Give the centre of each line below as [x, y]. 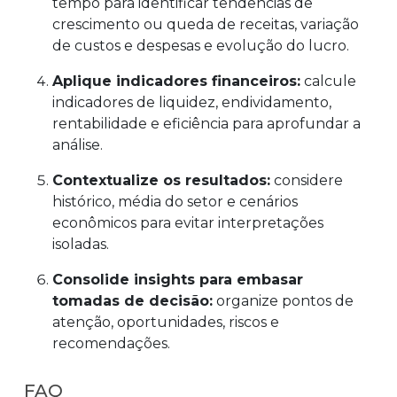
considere [307, 180]
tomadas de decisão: [132, 300]
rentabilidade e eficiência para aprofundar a [206, 123]
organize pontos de [283, 300]
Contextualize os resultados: [161, 180]
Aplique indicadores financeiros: [176, 81]
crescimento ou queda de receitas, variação [206, 24]
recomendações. [113, 343]
